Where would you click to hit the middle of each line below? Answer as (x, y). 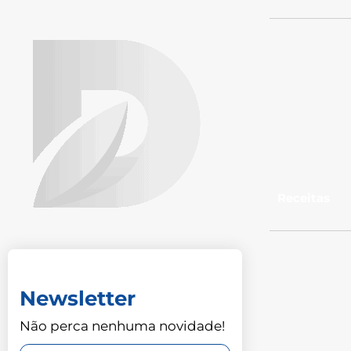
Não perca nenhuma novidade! (122, 326)
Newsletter (78, 298)
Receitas (304, 198)
